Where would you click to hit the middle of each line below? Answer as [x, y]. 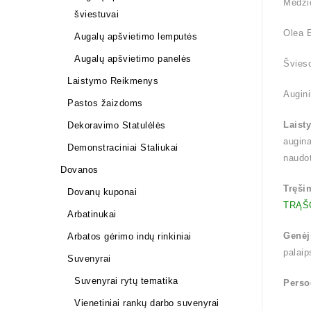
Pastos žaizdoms [105, 103]
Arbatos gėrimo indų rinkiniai [129, 236]
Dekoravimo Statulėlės [117, 125]
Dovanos [79, 170]
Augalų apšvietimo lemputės [136, 36]
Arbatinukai [92, 214]
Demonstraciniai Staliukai [123, 148]
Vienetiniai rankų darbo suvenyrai [147, 303]
